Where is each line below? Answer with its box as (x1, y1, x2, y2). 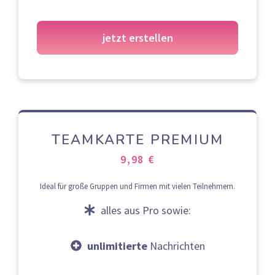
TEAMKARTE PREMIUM (51, 130, 224, 149)
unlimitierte (87, 238, 147, 253)
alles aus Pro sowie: (101, 203, 191, 217)
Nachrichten (147, 238, 205, 253)
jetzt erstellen (102, 30, 173, 45)
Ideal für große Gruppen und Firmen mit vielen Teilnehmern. (40, 181, 235, 192)
